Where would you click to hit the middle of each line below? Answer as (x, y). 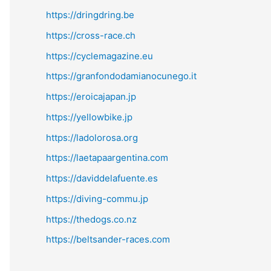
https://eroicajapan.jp (91, 96)
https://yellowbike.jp (89, 117)
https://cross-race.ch (91, 35)
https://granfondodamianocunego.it (121, 76)
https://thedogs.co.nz (91, 219)
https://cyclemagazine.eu (100, 56)
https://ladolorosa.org (92, 137)
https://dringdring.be (90, 15)
